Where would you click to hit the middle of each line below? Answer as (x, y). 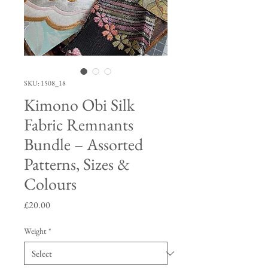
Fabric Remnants (79, 125)
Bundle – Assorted (83, 144)
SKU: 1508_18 (45, 83)
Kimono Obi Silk (79, 105)
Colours (50, 184)
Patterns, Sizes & (77, 164)
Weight (35, 231)
